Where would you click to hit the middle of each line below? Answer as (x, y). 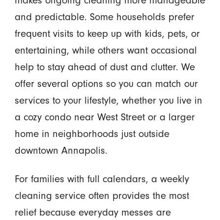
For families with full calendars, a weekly (102, 179)
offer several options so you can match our (106, 83)
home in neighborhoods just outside (92, 133)
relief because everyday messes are (93, 212)
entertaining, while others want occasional (106, 50)
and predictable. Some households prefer (104, 16)
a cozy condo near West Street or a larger (105, 117)
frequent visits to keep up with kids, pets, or (107, 33)
